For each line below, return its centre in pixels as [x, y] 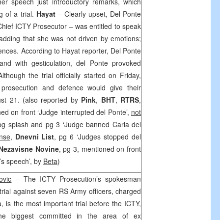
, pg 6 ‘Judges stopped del [98, 137]
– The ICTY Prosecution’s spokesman [76, 179]
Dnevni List [35, 137]
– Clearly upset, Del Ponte [98, 14]
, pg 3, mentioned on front [100, 149]
